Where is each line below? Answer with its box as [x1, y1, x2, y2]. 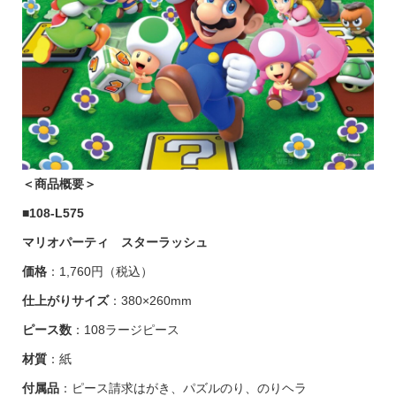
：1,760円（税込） [46, 263, 153, 278]
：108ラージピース [71, 322, 179, 337]
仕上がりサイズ [21, 293, 109, 308]
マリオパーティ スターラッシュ [21, 234, 208, 249]
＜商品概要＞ [21, 176, 96, 191]
